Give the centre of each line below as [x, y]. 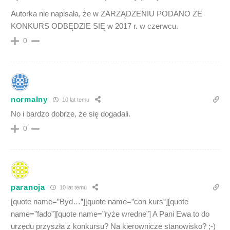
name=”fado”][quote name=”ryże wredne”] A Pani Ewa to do [110, 214]
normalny [29, 100]
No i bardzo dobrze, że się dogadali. [71, 113]
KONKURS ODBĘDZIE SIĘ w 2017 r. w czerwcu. [94, 26]
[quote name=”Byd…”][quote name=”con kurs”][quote [100, 201]
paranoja [28, 187]
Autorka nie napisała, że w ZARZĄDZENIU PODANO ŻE [107, 13]
